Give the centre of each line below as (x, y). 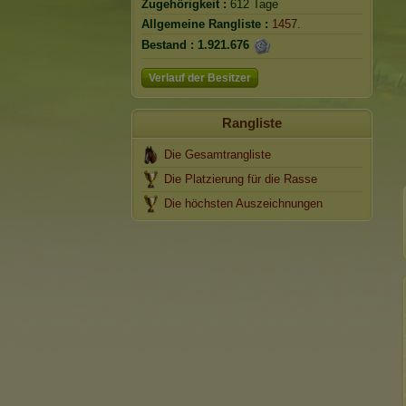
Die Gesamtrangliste (217, 155)
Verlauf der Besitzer (200, 78)
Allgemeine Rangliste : (205, 24)
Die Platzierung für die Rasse (241, 179)
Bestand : (168, 45)
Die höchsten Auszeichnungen (243, 203)
